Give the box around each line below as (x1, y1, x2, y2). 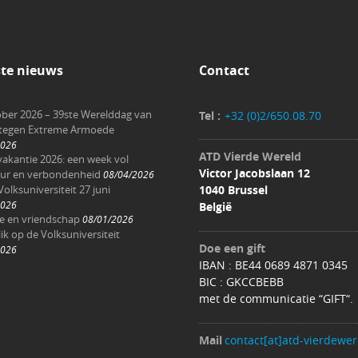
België (199, 198, 232, 214)
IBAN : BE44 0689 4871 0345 (199, 257, 348, 272)
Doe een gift (199, 240, 265, 256)
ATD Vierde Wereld (199, 148, 301, 164)
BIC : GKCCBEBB (199, 273, 284, 289)
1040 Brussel (199, 181, 268, 197)
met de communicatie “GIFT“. (199, 290, 353, 306)
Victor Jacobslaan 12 (199, 165, 310, 181)
